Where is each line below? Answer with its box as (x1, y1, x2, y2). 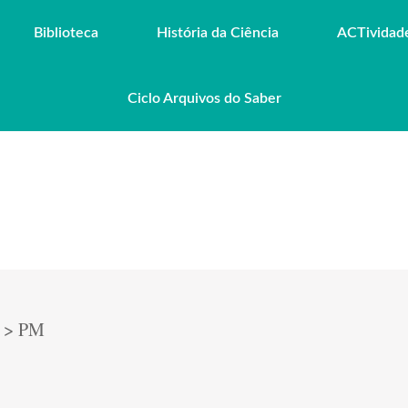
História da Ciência (157, 25, 279, 40)
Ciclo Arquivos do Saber (127, 91, 281, 106)
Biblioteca (34, 25, 98, 40)
